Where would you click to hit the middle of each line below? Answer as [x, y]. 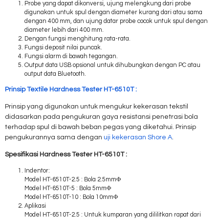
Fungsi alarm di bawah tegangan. [71, 56]
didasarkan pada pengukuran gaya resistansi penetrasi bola [101, 117]
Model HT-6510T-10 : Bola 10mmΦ [71, 197]
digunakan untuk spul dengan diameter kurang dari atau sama [113, 12]
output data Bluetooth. [55, 74]
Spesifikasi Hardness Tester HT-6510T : [66, 155]
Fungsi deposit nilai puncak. [63, 47]
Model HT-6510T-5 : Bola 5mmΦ [68, 189]
